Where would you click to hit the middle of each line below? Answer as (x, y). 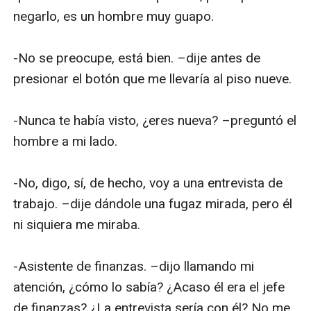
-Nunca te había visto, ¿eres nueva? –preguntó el (155, 120)
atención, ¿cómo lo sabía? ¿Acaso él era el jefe (149, 287)
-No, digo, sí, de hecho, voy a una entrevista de (148, 183)
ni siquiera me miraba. (77, 224)
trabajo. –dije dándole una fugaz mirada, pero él (153, 203)
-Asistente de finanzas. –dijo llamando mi (134, 266)
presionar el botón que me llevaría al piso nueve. (153, 78)
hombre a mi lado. (66, 141)
